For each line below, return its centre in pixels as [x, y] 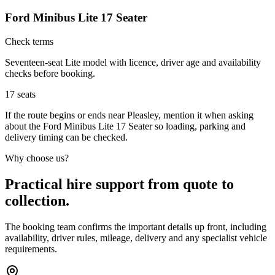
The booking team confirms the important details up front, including [136, 227]
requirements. [31, 249]
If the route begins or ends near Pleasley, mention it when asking [129, 115]
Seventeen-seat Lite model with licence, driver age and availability [133, 62]
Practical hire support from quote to [119, 184]
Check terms [29, 41]
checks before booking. [50, 73]
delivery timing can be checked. [66, 137]
